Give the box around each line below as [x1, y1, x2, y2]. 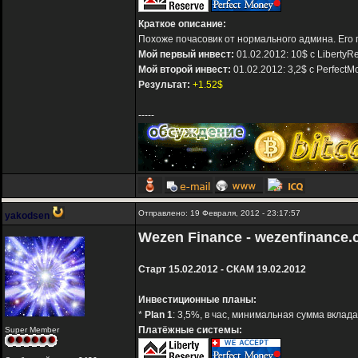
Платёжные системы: [138, 324, 242, 336]
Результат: [138, 79, 190, 91]
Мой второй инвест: [138, 64, 231, 76]
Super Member [5, 325, 59, 335]
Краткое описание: [138, 18, 226, 30]
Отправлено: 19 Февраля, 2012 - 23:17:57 [138, 209, 300, 218]
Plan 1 [145, 309, 173, 321]
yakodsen [5, 210, 50, 222]
